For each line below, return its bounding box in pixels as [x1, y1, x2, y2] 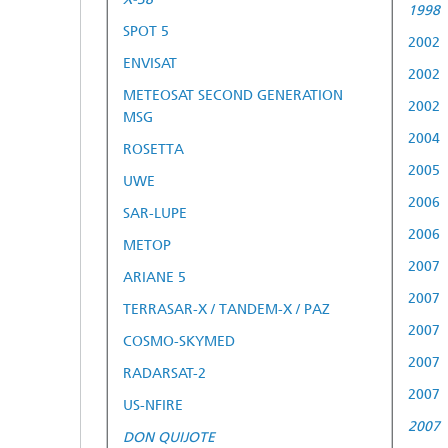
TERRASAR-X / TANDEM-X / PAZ [123, 300, 330, 318]
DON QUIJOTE [123, 428, 215, 446]
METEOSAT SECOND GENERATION [123, 86, 343, 104]
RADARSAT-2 [123, 364, 206, 382]
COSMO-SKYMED [123, 332, 235, 350]
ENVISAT [123, 54, 177, 72]
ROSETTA [123, 140, 184, 158]
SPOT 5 [123, 22, 169, 40]
